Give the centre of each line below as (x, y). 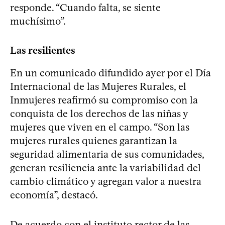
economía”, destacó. (54, 195)
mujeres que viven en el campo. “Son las (100, 127)
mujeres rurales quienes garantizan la (94, 141)
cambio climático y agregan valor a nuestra (106, 182)
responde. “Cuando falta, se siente (85, 8)
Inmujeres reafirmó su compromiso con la (104, 100)
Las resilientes (43, 50)
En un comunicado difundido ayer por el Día (110, 73)
